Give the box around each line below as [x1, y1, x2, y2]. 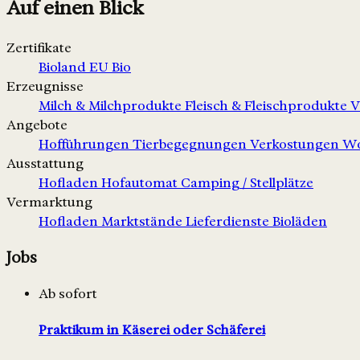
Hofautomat [101, 175, 181, 191]
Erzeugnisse [6, 79, 84, 95]
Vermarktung [6, 194, 92, 211]
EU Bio [89, 59, 131, 76]
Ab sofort [39, 285, 97, 301]
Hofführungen [39, 137, 133, 153]
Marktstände [101, 214, 186, 230]
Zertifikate [6, 40, 72, 56]
